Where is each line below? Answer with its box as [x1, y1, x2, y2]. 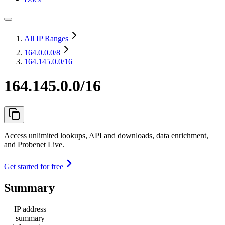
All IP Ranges [24, 34, 68, 43]
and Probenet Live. [4, 140, 64, 149]
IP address [14, 204, 46, 213]
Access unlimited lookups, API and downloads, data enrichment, [4, 131, 208, 140]
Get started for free [4, 162, 63, 171]
